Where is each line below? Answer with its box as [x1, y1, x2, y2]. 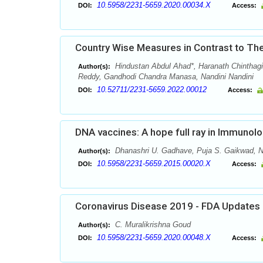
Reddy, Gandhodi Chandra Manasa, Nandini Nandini [78, 72, 254, 81]
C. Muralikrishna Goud [113, 220, 191, 229]
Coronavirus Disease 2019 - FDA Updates [75, 200, 260, 212]
